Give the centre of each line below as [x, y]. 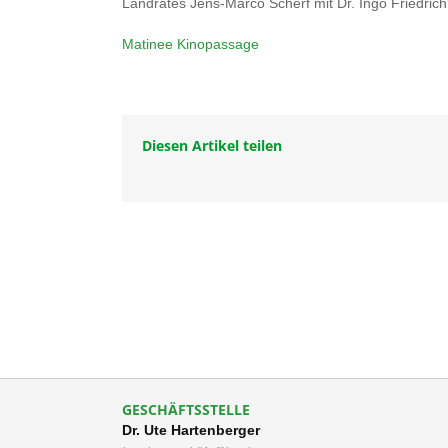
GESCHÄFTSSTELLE [186, 409]
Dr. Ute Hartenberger [191, 429]
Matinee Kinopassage [190, 44]
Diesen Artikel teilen [212, 145]
